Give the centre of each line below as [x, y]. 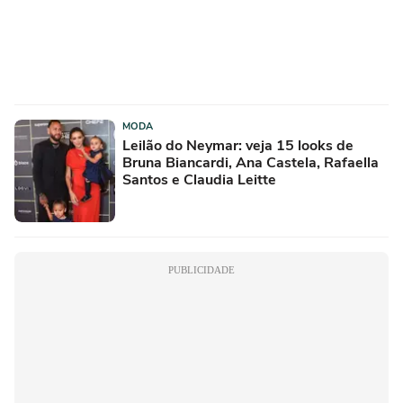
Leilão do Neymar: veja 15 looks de [238, 145]
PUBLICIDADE [201, 269]
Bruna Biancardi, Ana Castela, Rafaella [251, 162]
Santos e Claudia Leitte [199, 179]
